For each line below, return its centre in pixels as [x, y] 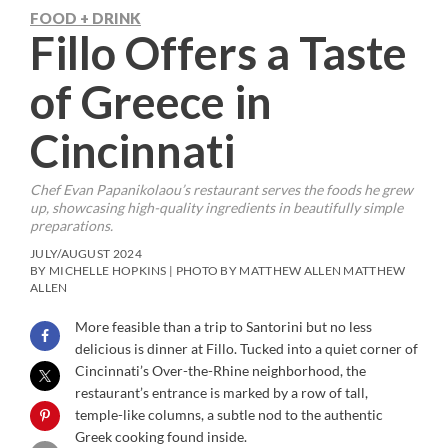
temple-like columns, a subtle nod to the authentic [229, 414]
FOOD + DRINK [85, 17]
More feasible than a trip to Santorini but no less [223, 326]
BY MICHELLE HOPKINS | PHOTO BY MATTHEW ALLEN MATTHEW [218, 270]
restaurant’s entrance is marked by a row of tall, [221, 392]
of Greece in [151, 101]
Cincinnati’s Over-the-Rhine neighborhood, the [220, 370]
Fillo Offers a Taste [218, 52]
